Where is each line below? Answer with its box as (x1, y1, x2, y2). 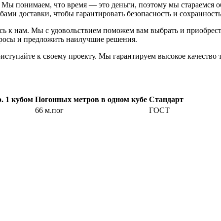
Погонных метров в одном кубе (35, 95, 147, 104)
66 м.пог (35, 106, 64, 114)
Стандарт (149, 95, 184, 104)
